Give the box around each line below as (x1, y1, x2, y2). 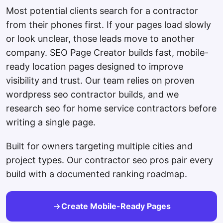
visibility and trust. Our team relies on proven (6, 75, 195, 86)
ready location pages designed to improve (6, 61, 183, 72)
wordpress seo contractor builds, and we (6, 89, 179, 100)
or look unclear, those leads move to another (6, 33, 195, 44)
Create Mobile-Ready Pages (61, 201, 171, 212)
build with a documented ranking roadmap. (6, 169, 187, 180)
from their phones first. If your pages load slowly (6, 19, 211, 30)
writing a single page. (6, 117, 96, 128)
